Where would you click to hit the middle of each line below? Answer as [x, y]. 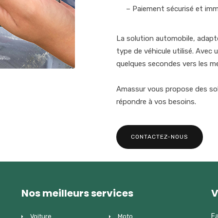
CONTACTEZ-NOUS [160, 137]
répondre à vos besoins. [156, 102]
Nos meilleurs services [77, 193]
